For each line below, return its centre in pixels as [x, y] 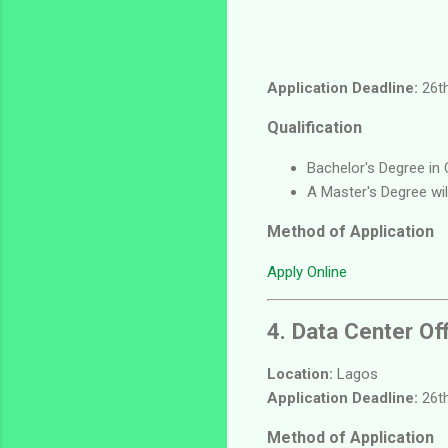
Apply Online [307, 271]
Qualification [314, 127]
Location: [300, 373]
